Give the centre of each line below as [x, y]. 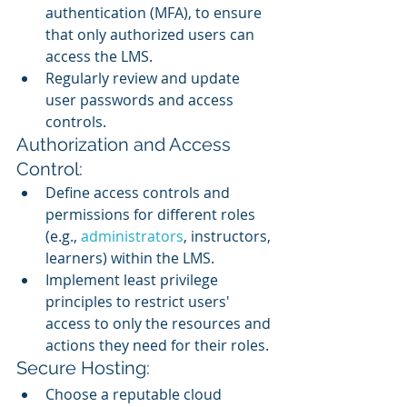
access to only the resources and [160, 323]
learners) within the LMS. [130, 258]
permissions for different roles [152, 214]
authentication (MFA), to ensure [155, 12]
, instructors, [229, 236]
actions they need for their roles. [157, 345]
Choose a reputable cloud [135, 394]
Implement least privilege [134, 279]
